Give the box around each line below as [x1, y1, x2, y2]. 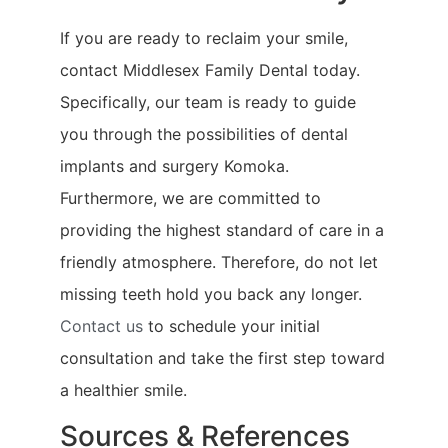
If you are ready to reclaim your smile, [60, 27, 348, 48]
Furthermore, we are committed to [60, 187, 321, 208]
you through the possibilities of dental [60, 123, 348, 144]
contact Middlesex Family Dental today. [60, 59, 360, 80]
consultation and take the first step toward [60, 347, 385, 368]
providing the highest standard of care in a [60, 219, 384, 240]
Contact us [60, 315, 143, 336]
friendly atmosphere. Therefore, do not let [60, 251, 378, 272]
